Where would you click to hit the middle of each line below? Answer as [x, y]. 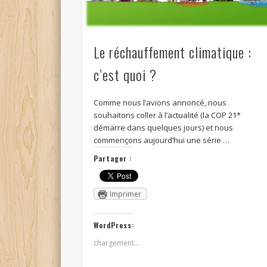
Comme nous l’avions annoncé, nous [160, 103]
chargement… [117, 243]
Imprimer [126, 194]
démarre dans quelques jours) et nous [164, 128]
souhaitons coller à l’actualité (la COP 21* [167, 115]
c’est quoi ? [125, 75]
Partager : [113, 159]
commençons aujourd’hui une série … [162, 140]
